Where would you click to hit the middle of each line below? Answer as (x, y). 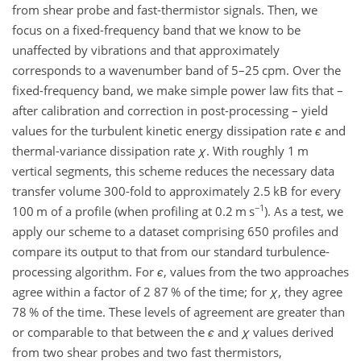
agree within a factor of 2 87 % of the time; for (141, 291)
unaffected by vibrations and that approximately (146, 50)
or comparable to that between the (110, 332)
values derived (292, 332)
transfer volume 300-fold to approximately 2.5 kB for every (176, 191)
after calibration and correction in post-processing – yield (170, 110)
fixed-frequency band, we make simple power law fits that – (178, 90)
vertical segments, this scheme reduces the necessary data (173, 170)
